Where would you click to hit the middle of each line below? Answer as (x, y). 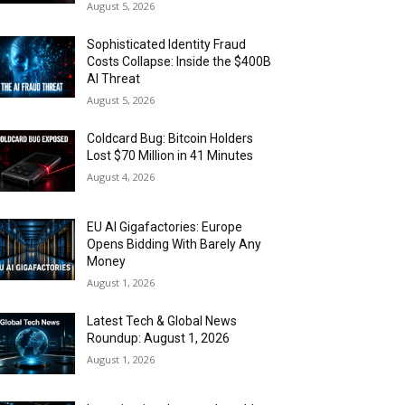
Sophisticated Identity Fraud (167, 45)
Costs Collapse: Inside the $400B (179, 62)
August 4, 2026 (121, 177)
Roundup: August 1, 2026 (159, 339)
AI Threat (114, 79)
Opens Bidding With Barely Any (174, 245)
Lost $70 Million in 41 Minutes (170, 156)
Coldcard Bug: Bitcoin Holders (170, 139)
